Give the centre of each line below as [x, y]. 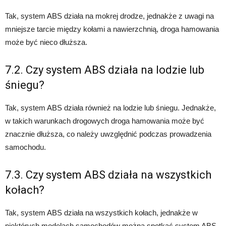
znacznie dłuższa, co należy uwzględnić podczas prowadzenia [108, 134]
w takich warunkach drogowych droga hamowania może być [105, 121]
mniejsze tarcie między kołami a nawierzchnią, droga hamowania [112, 29]
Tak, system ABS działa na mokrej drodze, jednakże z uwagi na [109, 16]
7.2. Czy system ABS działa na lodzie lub [105, 70]
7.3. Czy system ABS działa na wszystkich [108, 175]
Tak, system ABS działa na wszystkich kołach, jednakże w [101, 213]
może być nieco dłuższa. [46, 42]
